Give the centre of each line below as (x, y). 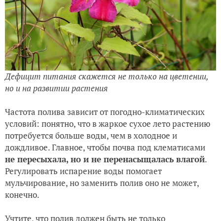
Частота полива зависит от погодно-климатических (105, 111)
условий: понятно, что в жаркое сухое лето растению (108, 123)
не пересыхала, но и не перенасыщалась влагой (105, 159)
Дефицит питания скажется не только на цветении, (107, 76)
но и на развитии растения (56, 88)
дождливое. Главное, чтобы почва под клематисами (105, 147)
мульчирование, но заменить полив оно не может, (102, 183)
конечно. (23, 194)
